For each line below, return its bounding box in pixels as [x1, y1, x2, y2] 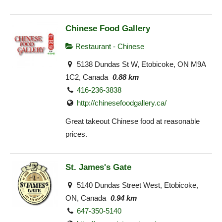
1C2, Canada [65, 73, 108, 82]
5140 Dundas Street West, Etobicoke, [75, 181, 199, 190]
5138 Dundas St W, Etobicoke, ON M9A [75, 60, 206, 69]
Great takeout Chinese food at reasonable [65, 116, 200, 125]
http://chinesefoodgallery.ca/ [77, 99, 167, 108]
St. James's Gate [65, 162, 131, 172]
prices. [65, 129, 87, 138]
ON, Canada [65, 194, 106, 203]
